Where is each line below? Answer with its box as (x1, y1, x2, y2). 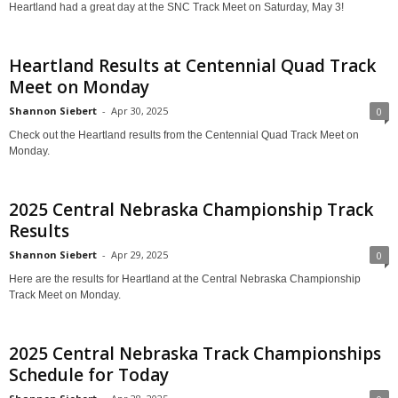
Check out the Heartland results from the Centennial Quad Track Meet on (9, 129, 359, 142)
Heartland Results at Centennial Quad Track (9, 54, 376, 78)
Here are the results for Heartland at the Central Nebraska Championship (9, 273, 361, 286)
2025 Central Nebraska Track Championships (9, 342, 381, 366)
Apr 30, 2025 (111, 104, 168, 118)
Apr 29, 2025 (111, 248, 168, 262)
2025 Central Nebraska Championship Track (9, 198, 373, 222)
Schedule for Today (9, 363, 169, 387)
